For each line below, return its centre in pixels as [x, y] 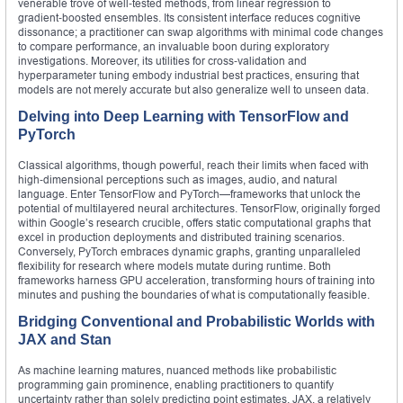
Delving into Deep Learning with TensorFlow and [184, 117]
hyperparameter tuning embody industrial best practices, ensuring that [188, 76]
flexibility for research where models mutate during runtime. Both [175, 266]
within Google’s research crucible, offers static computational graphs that [194, 223]
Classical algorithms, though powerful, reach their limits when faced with [193, 166]
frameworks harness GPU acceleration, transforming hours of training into [197, 281]
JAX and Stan [65, 340]
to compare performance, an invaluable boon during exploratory [174, 47]
